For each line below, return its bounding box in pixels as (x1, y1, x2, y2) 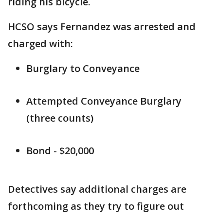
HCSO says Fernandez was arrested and (8, 20, 196, 34)
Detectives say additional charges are (8, 182, 186, 196)
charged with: (8, 37, 73, 51)
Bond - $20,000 (26, 144, 94, 158)
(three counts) (26, 111, 93, 125)
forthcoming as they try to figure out (8, 200, 184, 213)
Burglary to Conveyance (26, 62, 140, 75)
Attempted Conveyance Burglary (26, 94, 182, 108)
